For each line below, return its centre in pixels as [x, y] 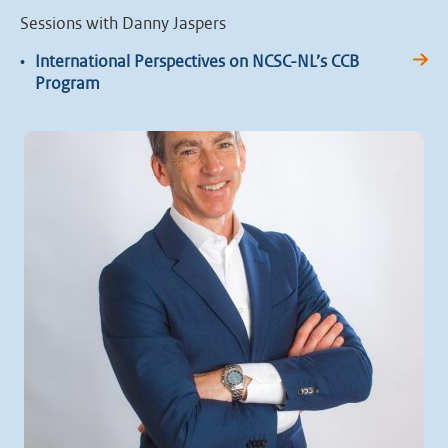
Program [67, 83]
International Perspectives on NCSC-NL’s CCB [197, 61]
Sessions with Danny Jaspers [123, 23]
